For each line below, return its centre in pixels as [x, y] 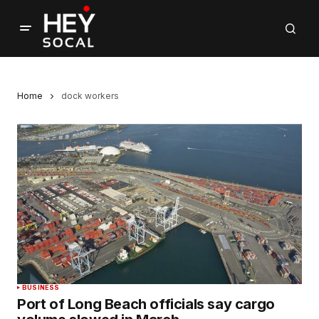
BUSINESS [41, 288]
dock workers [90, 96]
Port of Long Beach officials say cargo [146, 304]
